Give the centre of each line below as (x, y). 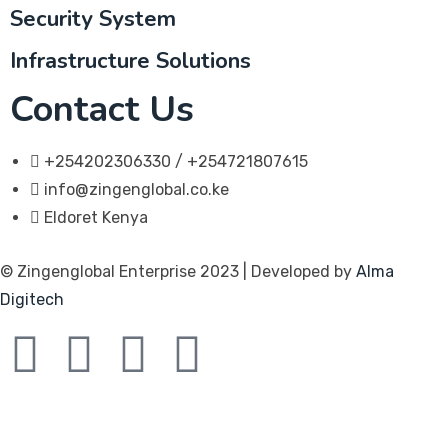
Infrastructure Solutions (130, 61)
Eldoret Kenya (96, 217)
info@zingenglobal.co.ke (136, 189)
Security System (93, 19)
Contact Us (102, 109)
